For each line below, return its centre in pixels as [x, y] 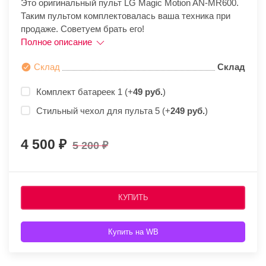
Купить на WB [133, 232]
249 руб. [188, 111]
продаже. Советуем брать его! [83, 29]
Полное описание [58, 42]
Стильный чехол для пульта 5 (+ [103, 111]
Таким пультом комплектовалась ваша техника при [126, 16]
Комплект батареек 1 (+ [85, 92]
